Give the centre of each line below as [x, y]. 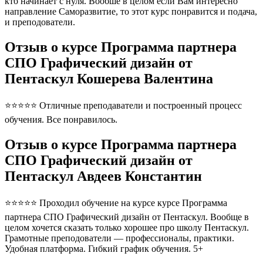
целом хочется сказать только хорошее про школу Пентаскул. [127, 227]
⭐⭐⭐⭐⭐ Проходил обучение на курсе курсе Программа [116, 203]
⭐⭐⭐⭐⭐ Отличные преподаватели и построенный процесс [123, 105]
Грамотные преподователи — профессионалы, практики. [119, 238]
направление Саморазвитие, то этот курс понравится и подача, [131, 11]
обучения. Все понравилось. [61, 119]
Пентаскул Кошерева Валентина [109, 78]
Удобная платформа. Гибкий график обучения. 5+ [106, 248]
